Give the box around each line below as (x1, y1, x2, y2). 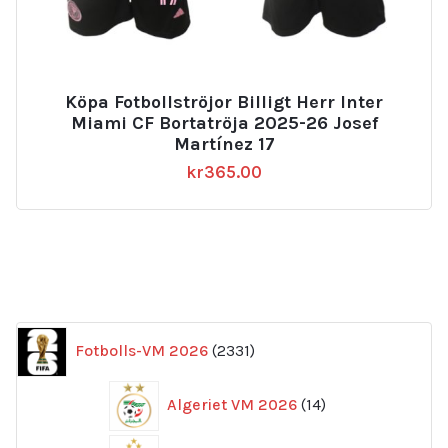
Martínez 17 (173, 133, 275, 156)
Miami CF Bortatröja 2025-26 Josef (70, 112, 378, 135)
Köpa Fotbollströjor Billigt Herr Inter (65, 91, 383, 114)
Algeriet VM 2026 (167, 394, 297, 414)
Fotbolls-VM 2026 (75, 340, 208, 360)
